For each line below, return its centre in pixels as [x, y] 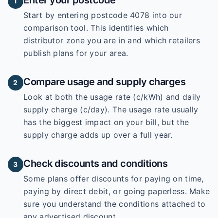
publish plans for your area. [76, 53]
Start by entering [57, 15]
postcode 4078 [120, 15]
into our [166, 15]
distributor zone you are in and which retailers [112, 40]
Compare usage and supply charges [104, 82]
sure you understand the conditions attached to [115, 204]
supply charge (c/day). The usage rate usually [111, 109]
